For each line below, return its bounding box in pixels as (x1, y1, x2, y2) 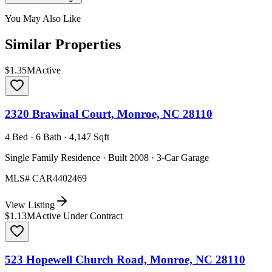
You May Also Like (5, 13, 81, 24)
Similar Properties (5, 36, 121, 53)
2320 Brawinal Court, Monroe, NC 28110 (5, 107, 212, 120)
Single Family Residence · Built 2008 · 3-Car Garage (5, 152, 209, 163)
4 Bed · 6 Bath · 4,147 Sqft (5, 132, 109, 143)
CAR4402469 (32, 173, 87, 184)
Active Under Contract (35, 211, 123, 222)
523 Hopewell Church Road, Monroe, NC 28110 (5, 253, 245, 267)
